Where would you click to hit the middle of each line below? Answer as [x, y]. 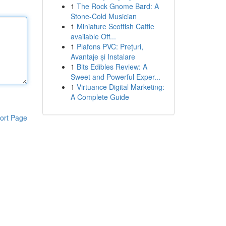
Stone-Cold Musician [103, 16]
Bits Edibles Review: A [112, 67]
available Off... [93, 36]
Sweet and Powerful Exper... [115, 77]
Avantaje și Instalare [103, 56]
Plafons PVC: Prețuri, [110, 46]
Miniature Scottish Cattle [115, 26]
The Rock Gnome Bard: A [118, 6]
